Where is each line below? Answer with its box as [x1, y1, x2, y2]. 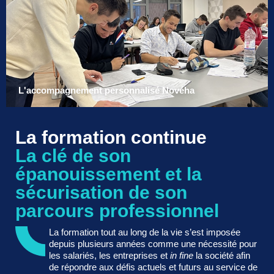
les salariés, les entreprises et [49, 250, 170, 261]
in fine [170, 250, 196, 261]
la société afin [196, 250, 250, 261]
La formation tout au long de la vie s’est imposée [49, 226, 240, 237]
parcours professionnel [15, 200, 219, 221]
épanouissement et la [15, 163, 202, 184]
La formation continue [15, 127, 207, 147]
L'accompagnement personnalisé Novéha [18, 84, 194, 95]
